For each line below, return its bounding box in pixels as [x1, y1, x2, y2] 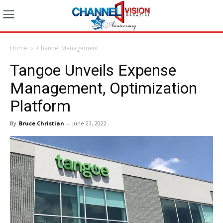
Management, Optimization [10, 78, 197, 98]
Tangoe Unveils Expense [10, 60, 176, 80]
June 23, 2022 [72, 119, 107, 127]
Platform [10, 96, 71, 115]
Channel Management [37, 43, 98, 52]
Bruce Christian [19, 119, 64, 127]
